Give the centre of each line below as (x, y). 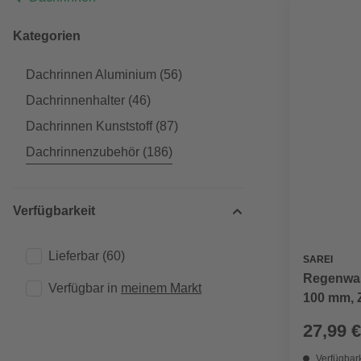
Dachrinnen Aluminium (91, 75)
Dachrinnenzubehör (83, 152)
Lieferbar (74, 256)
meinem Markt (161, 288)
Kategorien (47, 36)
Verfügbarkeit (54, 211)
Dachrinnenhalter (75, 100)
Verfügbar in (85, 288)
